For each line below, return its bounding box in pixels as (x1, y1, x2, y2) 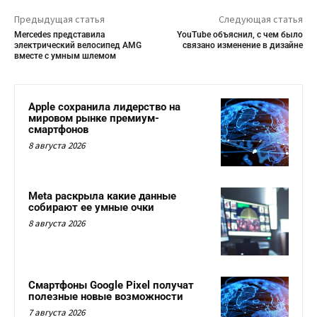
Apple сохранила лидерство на (28, 100, 180, 114)
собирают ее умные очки (28, 200, 154, 214)
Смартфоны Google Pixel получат (28, 278, 194, 292)
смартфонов (28, 123, 88, 137)
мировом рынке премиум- (28, 112, 159, 125)
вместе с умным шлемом (14, 51, 116, 62)
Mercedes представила (14, 30, 105, 40)
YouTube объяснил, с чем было (176, 30, 303, 40)
